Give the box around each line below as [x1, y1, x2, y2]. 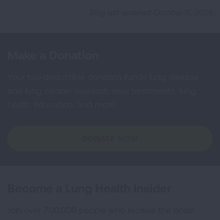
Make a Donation [7, 48, 99, 62]
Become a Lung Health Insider [7, 181, 171, 195]
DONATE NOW [82, 134, 138, 143]
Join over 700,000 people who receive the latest [7, 204, 195, 215]
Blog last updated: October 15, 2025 [90, 7, 213, 17]
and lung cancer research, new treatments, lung [7, 85, 196, 96]
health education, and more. [7, 99, 116, 110]
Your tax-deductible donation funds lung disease [7, 71, 199, 82]
